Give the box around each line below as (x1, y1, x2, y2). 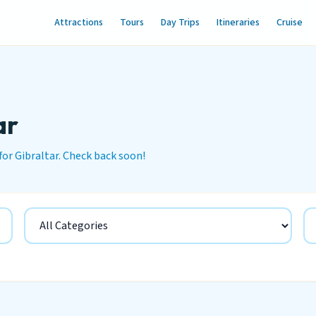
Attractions (54, 16, 103, 30)
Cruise (276, 16, 303, 30)
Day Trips (160, 16, 200, 30)
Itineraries (216, 16, 260, 30)
